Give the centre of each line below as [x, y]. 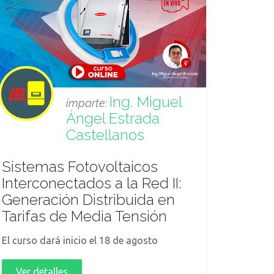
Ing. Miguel [146, 102]
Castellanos [105, 135]
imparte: [88, 103]
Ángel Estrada [113, 118]
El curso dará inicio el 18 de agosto [80, 240]
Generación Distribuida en [88, 200]
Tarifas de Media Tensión [84, 216]
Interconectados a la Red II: [92, 183]
